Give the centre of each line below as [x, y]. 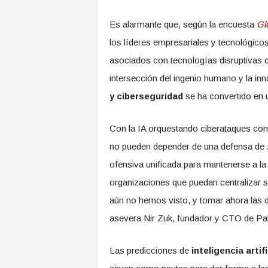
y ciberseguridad [146, 96]
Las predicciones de [150, 250]
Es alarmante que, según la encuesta [183, 24]
